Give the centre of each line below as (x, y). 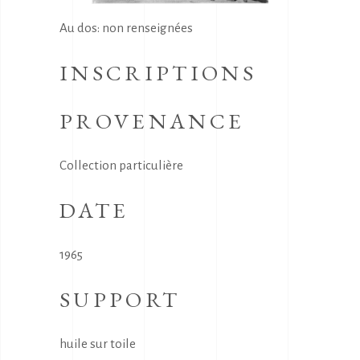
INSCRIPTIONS (158, 72)
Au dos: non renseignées (126, 27)
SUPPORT (120, 299)
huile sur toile (98, 343)
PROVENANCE (152, 121)
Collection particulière (121, 165)
